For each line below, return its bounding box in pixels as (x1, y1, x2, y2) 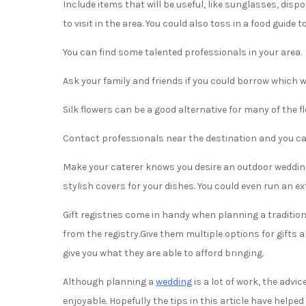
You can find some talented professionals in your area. (63, 46, 302, 58)
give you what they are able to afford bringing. (63, 247, 264, 259)
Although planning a (63, 276, 156, 288)
